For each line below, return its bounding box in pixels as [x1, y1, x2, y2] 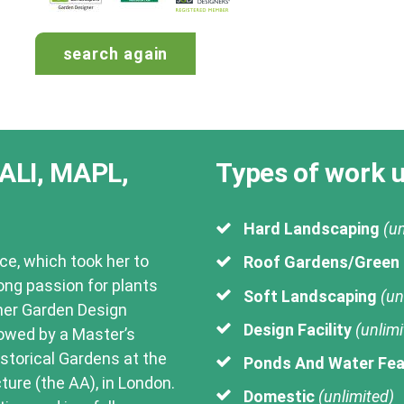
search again [62, 43, 169, 63]
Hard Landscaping [243, 219, 380, 239]
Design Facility [243, 319, 352, 339]
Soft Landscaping [243, 286, 377, 306]
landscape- [99, 3, 181, 23]
